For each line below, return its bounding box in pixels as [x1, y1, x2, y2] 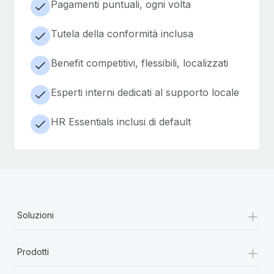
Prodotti [17, 246, 49, 257]
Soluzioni [17, 209, 54, 220]
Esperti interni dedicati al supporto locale [51, 86, 239, 98]
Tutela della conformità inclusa [51, 27, 193, 40]
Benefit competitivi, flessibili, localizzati [51, 56, 228, 69]
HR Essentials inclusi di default [51, 115, 191, 128]
